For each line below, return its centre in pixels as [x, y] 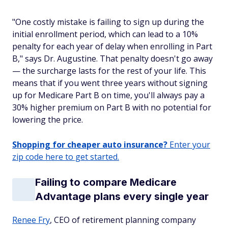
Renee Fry [31, 220]
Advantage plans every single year [122, 196]
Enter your [189, 145]
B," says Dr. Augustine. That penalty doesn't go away [112, 59]
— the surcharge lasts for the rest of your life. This [109, 71]
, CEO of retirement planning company [123, 220]
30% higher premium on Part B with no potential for [112, 107]
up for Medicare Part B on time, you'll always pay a [108, 95]
